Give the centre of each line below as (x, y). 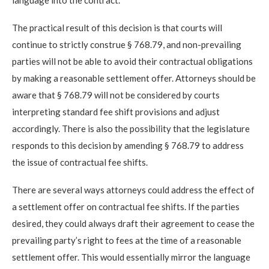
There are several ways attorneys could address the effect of (133, 189)
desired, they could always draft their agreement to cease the (133, 223)
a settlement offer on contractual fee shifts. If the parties (126, 206)
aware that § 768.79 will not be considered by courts (116, 95)
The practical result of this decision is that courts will (117, 27)
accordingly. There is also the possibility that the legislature (131, 128)
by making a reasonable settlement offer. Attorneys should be (134, 78)
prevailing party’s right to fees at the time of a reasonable (127, 240)
